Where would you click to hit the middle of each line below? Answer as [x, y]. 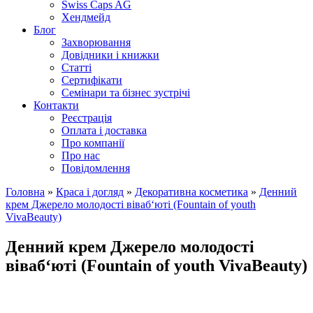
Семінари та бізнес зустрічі [126, 93]
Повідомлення [96, 168]
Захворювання [96, 42]
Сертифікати [92, 80]
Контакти [56, 105]
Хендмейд [86, 17]
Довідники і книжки [110, 55]
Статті [77, 67]
